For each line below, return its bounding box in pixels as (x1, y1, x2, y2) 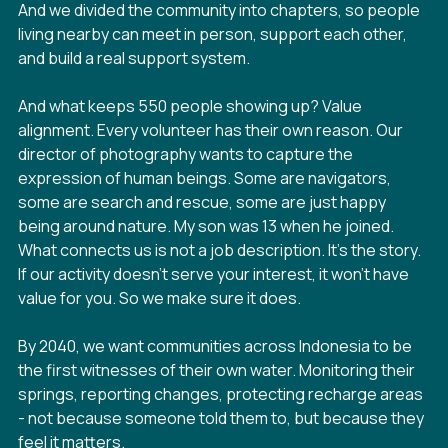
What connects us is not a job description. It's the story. (18, 239, 421, 261)
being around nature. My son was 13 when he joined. (18, 215, 394, 237)
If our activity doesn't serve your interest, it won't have (18, 263, 409, 285)
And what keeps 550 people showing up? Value (18, 95, 362, 117)
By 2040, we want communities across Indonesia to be (18, 335, 412, 357)
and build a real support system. (18, 47, 250, 69)
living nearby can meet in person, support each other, (18, 23, 407, 45)
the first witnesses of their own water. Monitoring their (18, 359, 415, 381)
